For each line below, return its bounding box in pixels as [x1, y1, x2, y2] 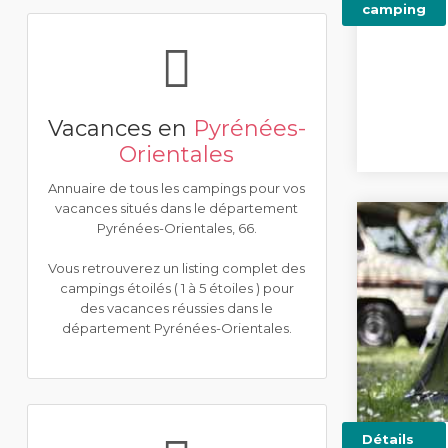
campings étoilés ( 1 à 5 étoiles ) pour [59, 280, 294, 296]
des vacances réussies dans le [80, 300, 274, 316]
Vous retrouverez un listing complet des [48, 260, 306, 276]
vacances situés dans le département [55, 200, 299, 216]
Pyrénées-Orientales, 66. [96, 220, 257, 236]
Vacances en [47, 115, 193, 142]
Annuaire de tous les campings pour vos [48, 180, 306, 196]
